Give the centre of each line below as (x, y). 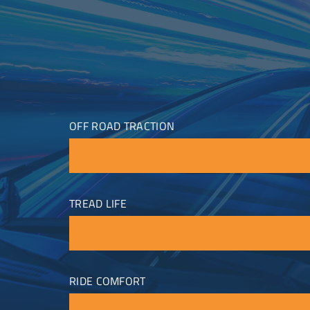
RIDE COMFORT (108, 281)
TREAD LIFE (98, 203)
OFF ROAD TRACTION (122, 126)
